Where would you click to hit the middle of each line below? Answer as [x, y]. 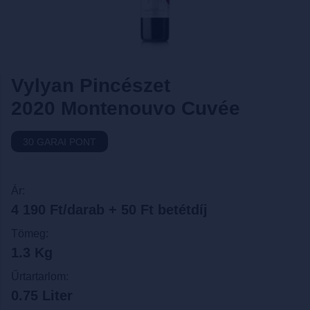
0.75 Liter [42, 295]
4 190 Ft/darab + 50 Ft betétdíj [109, 209]
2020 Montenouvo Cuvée [126, 108]
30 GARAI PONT [60, 142]
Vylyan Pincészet [91, 85]
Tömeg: [30, 233]
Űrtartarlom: [40, 276]
